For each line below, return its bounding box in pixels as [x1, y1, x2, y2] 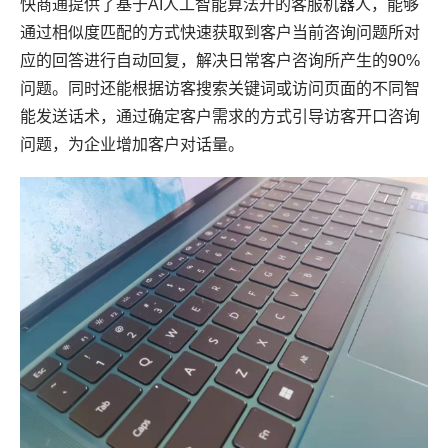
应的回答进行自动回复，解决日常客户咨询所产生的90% [20, 51, 420, 69]
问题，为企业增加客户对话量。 [20, 135, 244, 153]
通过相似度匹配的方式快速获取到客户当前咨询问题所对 [20, 23, 420, 41]
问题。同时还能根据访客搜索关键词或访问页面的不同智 [20, 79, 420, 97]
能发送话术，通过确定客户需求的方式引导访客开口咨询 [20, 107, 420, 125]
